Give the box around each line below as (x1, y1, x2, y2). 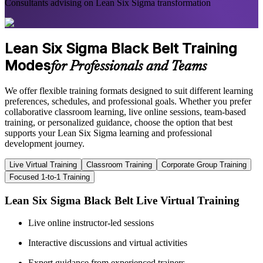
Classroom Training (86, 160, 152, 169)
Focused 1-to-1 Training (9, 173, 90, 181)
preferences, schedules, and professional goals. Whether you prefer (5, 96, 251, 106)
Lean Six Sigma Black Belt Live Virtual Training (5, 194, 240, 207)
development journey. (5, 139, 85, 149)
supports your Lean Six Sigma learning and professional (5, 128, 212, 138)
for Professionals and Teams (50, 60, 207, 75)
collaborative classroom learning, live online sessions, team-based (5, 107, 246, 117)
